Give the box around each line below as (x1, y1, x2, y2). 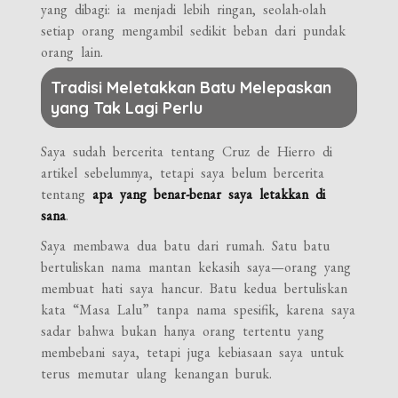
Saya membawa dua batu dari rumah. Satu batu (41, 235, 330, 255)
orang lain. (41, 42, 104, 61)
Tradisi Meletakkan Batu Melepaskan (51, 76, 332, 98)
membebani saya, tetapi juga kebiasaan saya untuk (41, 342, 345, 362)
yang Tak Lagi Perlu (51, 97, 203, 118)
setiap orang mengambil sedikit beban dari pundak (41, 20, 346, 40)
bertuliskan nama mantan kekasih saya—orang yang (41, 257, 352, 276)
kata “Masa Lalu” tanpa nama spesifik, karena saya (41, 299, 356, 319)
